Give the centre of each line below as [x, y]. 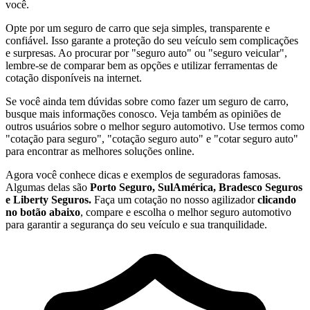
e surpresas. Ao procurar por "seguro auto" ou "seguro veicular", [146, 53]
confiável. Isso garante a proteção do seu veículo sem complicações [152, 40]
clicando [277, 199]
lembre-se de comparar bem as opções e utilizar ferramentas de [142, 65]
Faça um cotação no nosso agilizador [174, 199]
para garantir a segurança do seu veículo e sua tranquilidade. [136, 224]
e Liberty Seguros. [48, 199]
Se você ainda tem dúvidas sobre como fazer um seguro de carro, [147, 101]
